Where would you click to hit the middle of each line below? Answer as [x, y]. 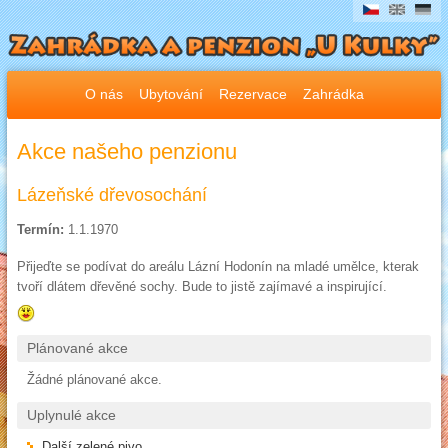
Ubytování [170, 95]
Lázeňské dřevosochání [112, 195]
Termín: [40, 230]
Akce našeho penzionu [127, 152]
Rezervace [252, 95]
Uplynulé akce [71, 415]
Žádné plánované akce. [94, 380]
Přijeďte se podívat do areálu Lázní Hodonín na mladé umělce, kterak [218, 267]
